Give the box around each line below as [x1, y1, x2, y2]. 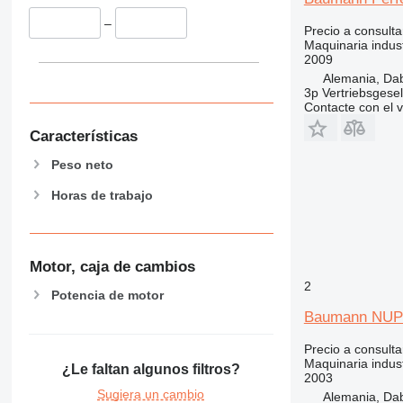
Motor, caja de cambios [29, 258, 195, 276]
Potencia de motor [50, 287, 164, 302]
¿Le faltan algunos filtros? [61, 362, 240, 378]
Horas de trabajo [50, 187, 153, 202]
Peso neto [50, 157, 113, 172]
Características [29, 127, 138, 145]
